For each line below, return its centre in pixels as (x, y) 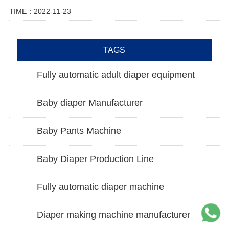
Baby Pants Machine (79, 131)
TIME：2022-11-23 (40, 11)
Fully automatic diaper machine (100, 187)
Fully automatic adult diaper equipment (116, 75)
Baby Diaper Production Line (95, 159)
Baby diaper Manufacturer (89, 103)
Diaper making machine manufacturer (113, 215)
